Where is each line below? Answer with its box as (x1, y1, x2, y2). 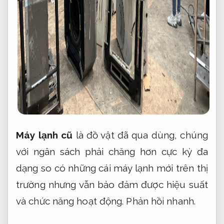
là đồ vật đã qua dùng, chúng (72, 129, 208, 140)
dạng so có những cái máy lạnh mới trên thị (16, 162, 208, 173)
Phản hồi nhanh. (126, 195, 195, 206)
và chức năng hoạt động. (16, 195, 126, 206)
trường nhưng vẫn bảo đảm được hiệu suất (16, 178, 208, 190)
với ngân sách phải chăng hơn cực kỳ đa (16, 145, 208, 157)
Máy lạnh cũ (16, 129, 73, 140)
